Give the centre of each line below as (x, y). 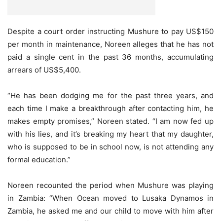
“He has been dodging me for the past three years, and (110, 95)
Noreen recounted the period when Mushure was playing (110, 185)
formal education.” (39, 159)
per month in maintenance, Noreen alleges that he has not (110, 44)
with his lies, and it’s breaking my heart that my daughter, (110, 134)
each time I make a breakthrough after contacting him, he (110, 108)
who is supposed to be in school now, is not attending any (110, 147)
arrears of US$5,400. (44, 70)
